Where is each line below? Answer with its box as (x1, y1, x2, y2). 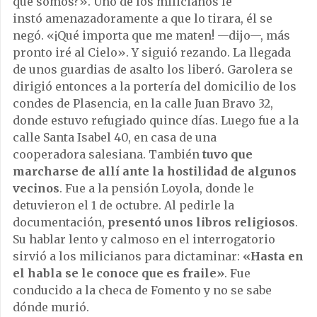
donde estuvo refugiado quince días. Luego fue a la (13, 113, 299, 127)
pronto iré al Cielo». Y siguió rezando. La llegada (13, 45, 291, 59)
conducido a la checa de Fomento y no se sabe (13, 282, 272, 297)
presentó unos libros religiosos (108, 214, 295, 229)
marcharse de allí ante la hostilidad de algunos (13, 163, 296, 178)
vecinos (13, 180, 59, 195)
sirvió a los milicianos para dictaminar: (13, 248, 243, 263)
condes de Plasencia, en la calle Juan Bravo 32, (13, 96, 273, 110)
